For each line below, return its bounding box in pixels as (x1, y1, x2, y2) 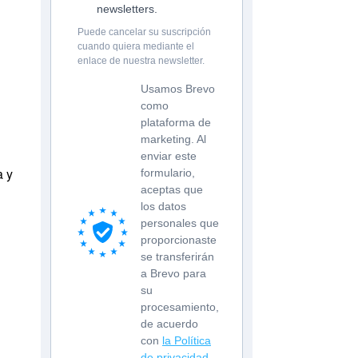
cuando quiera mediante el (78, 41, 194, 53)
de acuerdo (141, 317, 198, 331)
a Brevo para (141, 267, 206, 280)
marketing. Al (141, 133, 206, 146)
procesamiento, (141, 300, 219, 314)
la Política (162, 334, 211, 348)
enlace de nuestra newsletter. (78, 55, 205, 67)
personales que (141, 217, 219, 230)
